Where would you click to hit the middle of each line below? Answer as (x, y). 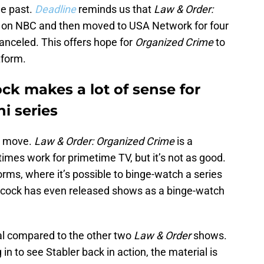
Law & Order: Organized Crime (104, 141)
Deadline (55, 9)
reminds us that (116, 9)
